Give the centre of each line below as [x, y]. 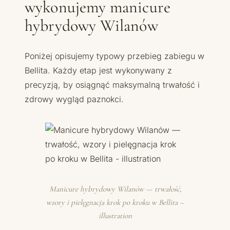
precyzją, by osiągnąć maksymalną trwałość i [112, 84]
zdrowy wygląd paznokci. [74, 99]
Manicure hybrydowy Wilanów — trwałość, [115, 189]
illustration [115, 215]
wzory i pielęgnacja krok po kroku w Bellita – [115, 202]
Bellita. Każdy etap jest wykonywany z [98, 70]
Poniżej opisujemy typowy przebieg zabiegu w [114, 56]
